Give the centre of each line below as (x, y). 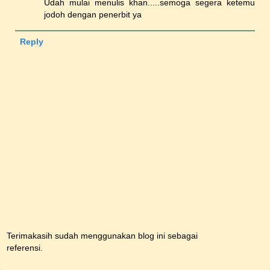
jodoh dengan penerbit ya (93, 14)
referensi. (25, 248)
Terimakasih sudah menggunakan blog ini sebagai (102, 236)
